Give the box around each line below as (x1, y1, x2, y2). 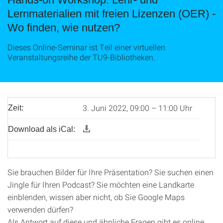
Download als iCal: (8, 125, 75, 133)
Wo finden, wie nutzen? (7, 21, 120, 34)
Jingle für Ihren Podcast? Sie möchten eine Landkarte (7, 179, 194, 190)
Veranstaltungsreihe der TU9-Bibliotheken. (7, 52, 155, 62)
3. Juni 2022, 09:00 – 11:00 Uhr (83, 103, 192, 113)
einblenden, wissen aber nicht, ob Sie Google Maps (7, 192, 185, 202)
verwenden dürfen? (7, 204, 73, 215)
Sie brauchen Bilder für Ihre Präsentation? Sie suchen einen (7, 167, 214, 177)
